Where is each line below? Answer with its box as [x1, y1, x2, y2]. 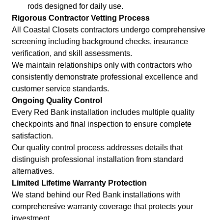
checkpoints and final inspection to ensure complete [12, 120, 192, 129]
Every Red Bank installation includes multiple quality [12, 108, 194, 117]
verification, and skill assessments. [12, 49, 132, 58]
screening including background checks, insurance [12, 37, 188, 46]
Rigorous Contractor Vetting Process [12, 14, 150, 23]
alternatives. [12, 167, 54, 176]
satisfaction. [12, 132, 53, 140]
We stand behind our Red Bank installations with [12, 191, 181, 199]
